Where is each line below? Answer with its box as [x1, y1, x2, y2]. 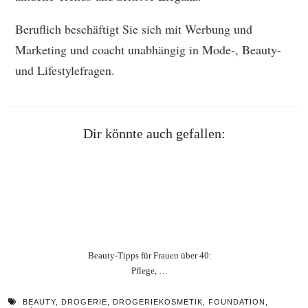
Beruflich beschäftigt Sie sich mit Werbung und [15, 21, 252, 37]
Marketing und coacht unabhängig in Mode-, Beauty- [15, 41, 281, 58]
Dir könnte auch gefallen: [82, 126, 225, 141]
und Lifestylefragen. [15, 62, 115, 78]
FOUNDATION [208, 297, 265, 306]
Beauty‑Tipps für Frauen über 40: [87, 250, 212, 261]
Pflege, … [131, 265, 168, 276]
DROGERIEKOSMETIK [113, 297, 203, 306]
